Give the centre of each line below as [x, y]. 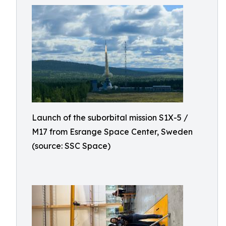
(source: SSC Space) [71, 146]
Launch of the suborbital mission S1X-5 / [110, 118]
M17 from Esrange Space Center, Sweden [112, 132]
